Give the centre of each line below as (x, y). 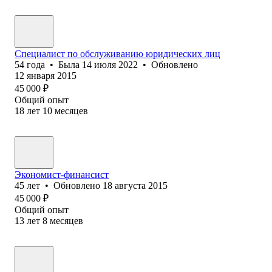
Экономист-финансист (62, 174)
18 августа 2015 (135, 185)
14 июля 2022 (110, 64)
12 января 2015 (46, 75)
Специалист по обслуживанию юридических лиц (117, 53)
